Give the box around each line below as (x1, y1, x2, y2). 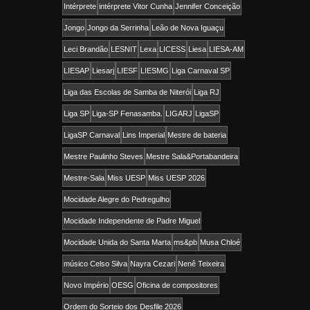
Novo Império (64, 280, 109, 289)
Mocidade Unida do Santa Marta (64, 237, 171, 246)
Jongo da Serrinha (87, 23, 149, 32)
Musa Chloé (200, 237, 240, 246)
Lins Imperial (122, 130, 165, 139)
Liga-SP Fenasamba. (92, 109, 163, 118)
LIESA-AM (209, 44, 244, 53)
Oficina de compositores (136, 280, 218, 289)
